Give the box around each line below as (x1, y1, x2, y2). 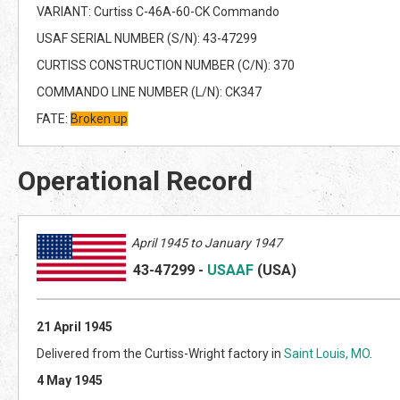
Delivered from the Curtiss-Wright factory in (37, 346, 284, 361)
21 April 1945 (37, 319, 112, 334)
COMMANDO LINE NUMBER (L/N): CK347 (37, 84, 262, 99)
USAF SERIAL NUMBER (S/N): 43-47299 (37, 30, 257, 46)
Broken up (71, 111, 128, 126)
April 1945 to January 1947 (126, 235, 282, 250)
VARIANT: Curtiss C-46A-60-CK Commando (37, 4, 279, 19)
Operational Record (18, 164, 253, 196)
